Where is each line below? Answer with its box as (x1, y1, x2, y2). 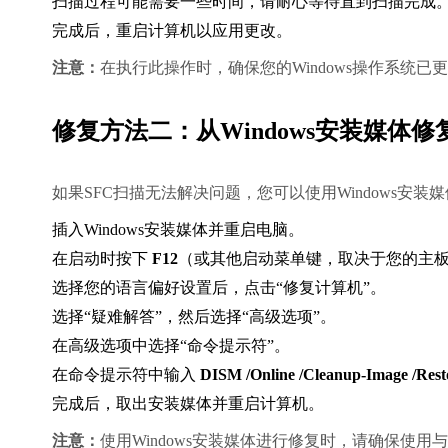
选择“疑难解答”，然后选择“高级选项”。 (52, 308, 336, 325)
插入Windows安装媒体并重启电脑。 (52, 221, 304, 238)
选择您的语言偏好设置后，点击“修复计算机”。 (52, 279, 386, 296)
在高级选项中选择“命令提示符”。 (52, 337, 290, 354)
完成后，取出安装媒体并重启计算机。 (52, 395, 324, 412)
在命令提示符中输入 (52, 366, 200, 383)
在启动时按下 (52, 250, 152, 267)
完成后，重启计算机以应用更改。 (52, 22, 292, 39)
